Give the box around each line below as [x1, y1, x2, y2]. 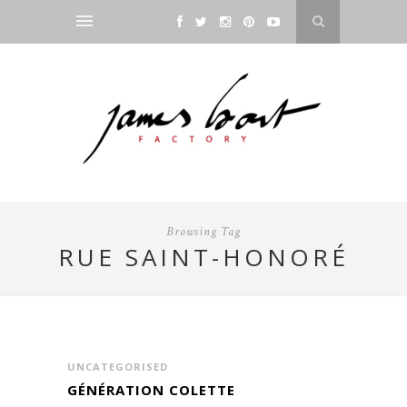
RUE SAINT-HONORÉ [58, 241, 349, 274]
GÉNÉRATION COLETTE [67, 381, 235, 400]
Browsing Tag [166, 223, 241, 241]
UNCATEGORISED [67, 360, 168, 374]
